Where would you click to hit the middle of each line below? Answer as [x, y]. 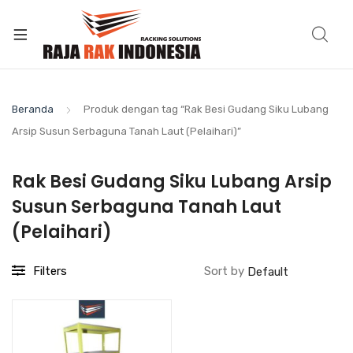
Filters [50, 271]
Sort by [226, 271]
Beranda [33, 109]
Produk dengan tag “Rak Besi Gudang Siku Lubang [206, 109]
